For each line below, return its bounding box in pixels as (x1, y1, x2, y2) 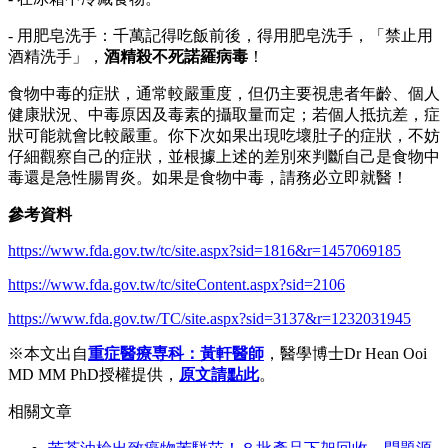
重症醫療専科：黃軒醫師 (88, 344, 264, 362)
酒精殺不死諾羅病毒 (104, 47, 248, 65)
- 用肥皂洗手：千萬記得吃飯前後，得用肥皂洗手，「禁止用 (8, 26, 433, 44)
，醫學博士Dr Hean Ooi (264, 344, 427, 362)
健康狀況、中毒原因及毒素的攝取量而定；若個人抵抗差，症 (8, 105, 440, 123)
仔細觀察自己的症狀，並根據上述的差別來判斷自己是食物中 (8, 147, 440, 165)
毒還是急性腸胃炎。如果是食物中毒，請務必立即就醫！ (8, 168, 408, 186)
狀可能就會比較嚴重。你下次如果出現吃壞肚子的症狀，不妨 (8, 126, 440, 144)
